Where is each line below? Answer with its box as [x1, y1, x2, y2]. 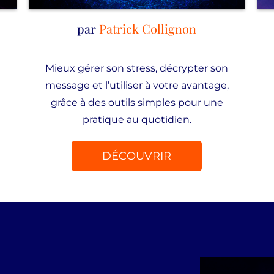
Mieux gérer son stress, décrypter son [45, 62, 229, 74]
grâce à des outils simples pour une [50, 97, 223, 108]
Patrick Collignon [99, 20, 197, 37]
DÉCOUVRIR [102, 149, 172, 163]
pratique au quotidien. [82, 114, 191, 125]
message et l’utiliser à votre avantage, [45, 80, 229, 91]
